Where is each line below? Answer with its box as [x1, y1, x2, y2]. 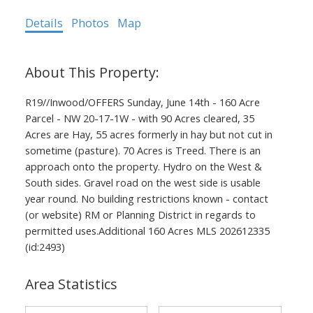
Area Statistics [24, 274, 117, 293]
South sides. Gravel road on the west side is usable [24, 175, 261, 189]
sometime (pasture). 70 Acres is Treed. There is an [24, 143, 261, 157]
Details [24, 14, 63, 31]
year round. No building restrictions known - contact [24, 191, 268, 205]
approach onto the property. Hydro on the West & [24, 159, 262, 173]
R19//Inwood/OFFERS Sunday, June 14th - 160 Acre [24, 94, 260, 109]
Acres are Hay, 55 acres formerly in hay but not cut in [24, 126, 272, 141]
